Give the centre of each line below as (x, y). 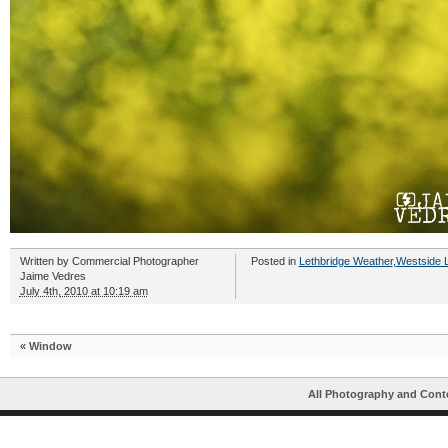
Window (50, 346)
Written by (45, 261)
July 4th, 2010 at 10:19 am (83, 291)
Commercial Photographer (135, 261)
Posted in (274, 261)
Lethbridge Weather (345, 261)
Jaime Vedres (52, 276)
